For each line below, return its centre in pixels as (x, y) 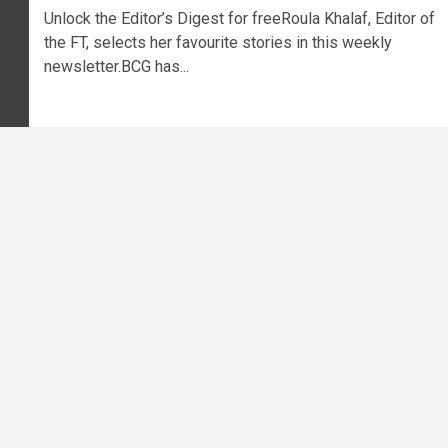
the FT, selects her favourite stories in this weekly (217, 43)
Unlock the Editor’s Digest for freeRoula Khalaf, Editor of (239, 19)
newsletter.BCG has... (116, 67)
